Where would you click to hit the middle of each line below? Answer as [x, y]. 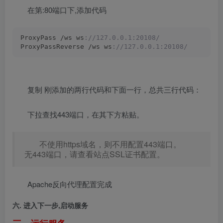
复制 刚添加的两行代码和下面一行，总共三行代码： [114, 90]
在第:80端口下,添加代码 [67, 10]
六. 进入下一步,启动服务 [50, 205]
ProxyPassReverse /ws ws [66, 47]
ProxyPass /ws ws [52, 38]
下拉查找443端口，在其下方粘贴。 [86, 114]
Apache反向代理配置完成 [70, 184]
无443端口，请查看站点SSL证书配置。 [95, 154]
